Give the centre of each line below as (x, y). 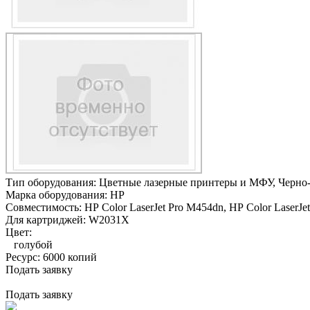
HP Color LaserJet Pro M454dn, (155, 207)
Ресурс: (24, 257)
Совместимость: (45, 207)
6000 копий (70, 257)
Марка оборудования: (58, 194)
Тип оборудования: (52, 182)
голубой (29, 244)
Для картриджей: (47, 219)
